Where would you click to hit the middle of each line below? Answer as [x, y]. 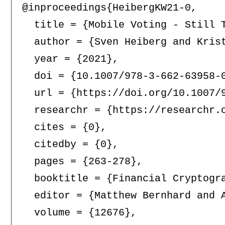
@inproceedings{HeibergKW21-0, [109, 8]
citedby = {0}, [70, 145]
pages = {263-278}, [82, 162]
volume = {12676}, [79, 213]
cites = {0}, [64, 128]
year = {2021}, [70, 59]
